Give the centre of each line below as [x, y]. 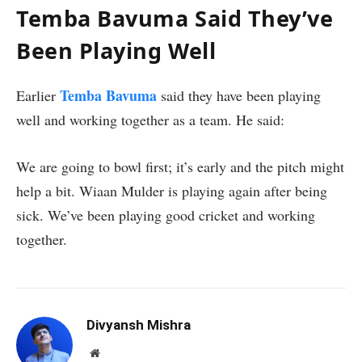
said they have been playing [239, 95]
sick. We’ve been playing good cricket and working [166, 215]
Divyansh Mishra [139, 324]
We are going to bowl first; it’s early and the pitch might [180, 166]
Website [117, 352]
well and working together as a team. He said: [150, 119]
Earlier [38, 95]
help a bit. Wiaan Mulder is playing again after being [172, 190]
